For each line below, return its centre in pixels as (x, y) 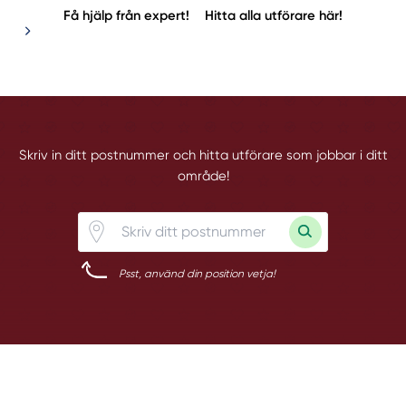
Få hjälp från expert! (126, 16)
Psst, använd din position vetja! (198, 273)
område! (203, 176)
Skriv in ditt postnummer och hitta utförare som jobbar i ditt (203, 155)
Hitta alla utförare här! (274, 16)
